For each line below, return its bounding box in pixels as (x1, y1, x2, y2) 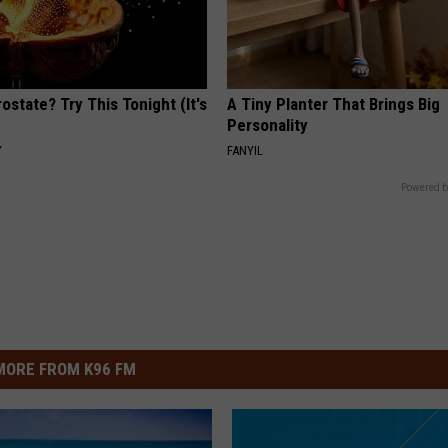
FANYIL (227, 143, 264, 159)
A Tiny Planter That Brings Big (227, 94, 441, 115)
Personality (227, 115, 309, 136)
